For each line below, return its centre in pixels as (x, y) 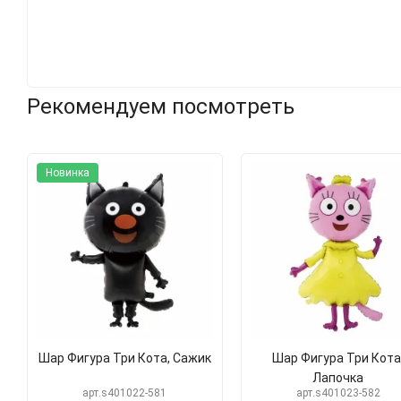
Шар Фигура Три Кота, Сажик (124, 358)
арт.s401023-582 (338, 392)
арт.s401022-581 (125, 392)
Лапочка (338, 377)
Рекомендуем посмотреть (161, 107)
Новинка (68, 173)
